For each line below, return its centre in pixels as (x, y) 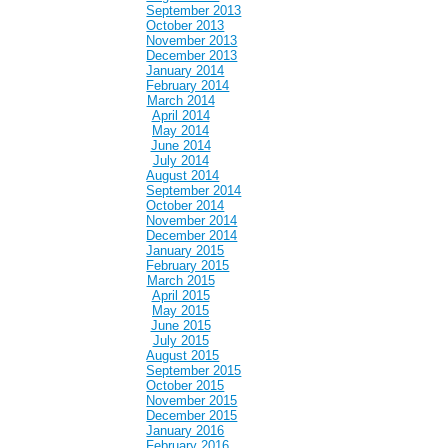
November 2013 (192, 41)
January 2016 (185, 431)
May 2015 (180, 311)
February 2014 (188, 86)
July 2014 (180, 161)
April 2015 (180, 296)
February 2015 (188, 266)
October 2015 (185, 386)
